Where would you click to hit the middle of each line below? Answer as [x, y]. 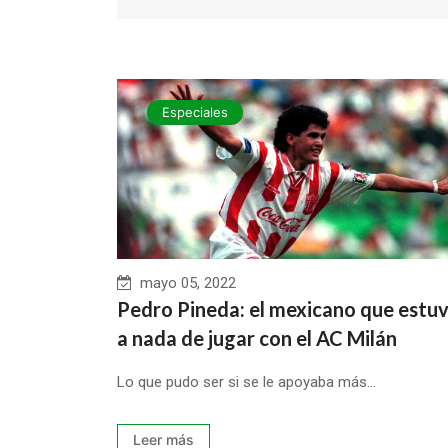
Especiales [195, 111]
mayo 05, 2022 [184, 282]
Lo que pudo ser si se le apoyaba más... [246, 381]
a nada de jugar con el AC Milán [257, 337]
